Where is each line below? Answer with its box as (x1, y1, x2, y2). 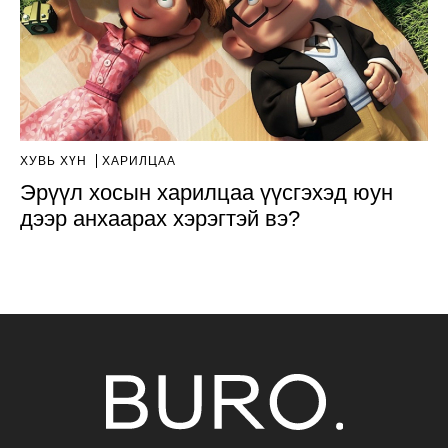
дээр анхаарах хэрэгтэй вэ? (20, 205, 300, 231)
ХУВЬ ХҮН (20, 153, 91, 168)
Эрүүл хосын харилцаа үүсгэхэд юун (20, 179, 393, 205)
